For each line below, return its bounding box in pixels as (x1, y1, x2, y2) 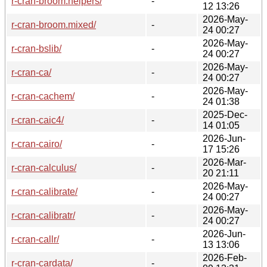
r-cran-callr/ (11, 234, 59, 244)
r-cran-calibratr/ (11, 210, 75, 221)
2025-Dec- (203, 109, 247, 120)
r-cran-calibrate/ (11, 186, 77, 197)
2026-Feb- (203, 252, 247, 263)
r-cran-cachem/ (11, 91, 74, 101)
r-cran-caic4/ (11, 114, 64, 125)
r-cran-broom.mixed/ (11, 19, 96, 30)
